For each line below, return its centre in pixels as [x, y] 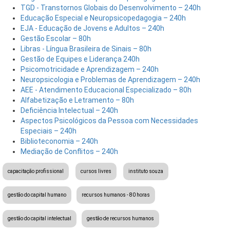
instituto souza [146, 171]
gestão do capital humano [37, 195]
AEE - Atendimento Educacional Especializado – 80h [106, 90]
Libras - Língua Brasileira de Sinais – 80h [86, 49]
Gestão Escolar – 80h [56, 38]
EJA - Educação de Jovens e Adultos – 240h [92, 28]
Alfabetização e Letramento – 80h [77, 100]
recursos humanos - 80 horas [116, 195]
